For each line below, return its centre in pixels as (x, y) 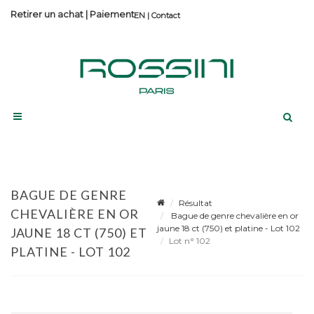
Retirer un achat (47, 14)
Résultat (196, 203)
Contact (166, 15)
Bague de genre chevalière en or (234, 215)
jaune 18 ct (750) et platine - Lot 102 (228, 228)
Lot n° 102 (191, 240)
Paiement (112, 14)
